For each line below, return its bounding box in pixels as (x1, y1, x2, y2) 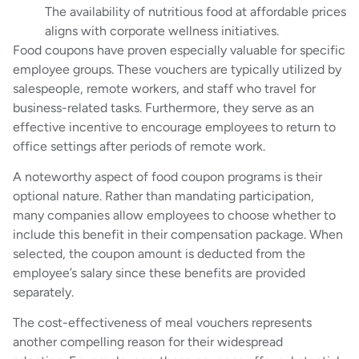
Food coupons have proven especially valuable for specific (13, 42, 345, 58)
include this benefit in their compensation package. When (13, 227, 343, 243)
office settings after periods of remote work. (13, 138, 265, 154)
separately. (13, 284, 74, 301)
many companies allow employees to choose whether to (13, 208, 336, 224)
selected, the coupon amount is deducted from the (13, 246, 305, 262)
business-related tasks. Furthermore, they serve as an (13, 99, 314, 115)
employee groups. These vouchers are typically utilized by (13, 61, 341, 77)
